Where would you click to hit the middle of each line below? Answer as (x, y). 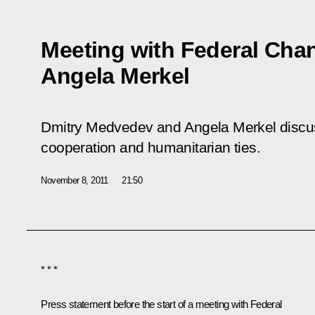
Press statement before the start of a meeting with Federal (161, 304)
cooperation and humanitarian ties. (150, 147)
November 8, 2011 (75, 180)
